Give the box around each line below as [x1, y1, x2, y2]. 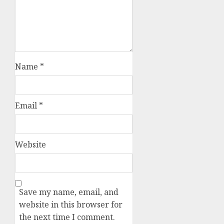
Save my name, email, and [19, 186, 118, 198]
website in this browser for [19, 199, 122, 210]
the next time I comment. [19, 211, 115, 223]
